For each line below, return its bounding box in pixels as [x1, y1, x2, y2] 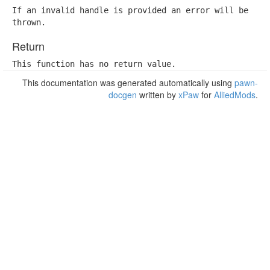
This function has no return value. [12, 59, 176, 69]
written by [137, 89, 178, 101]
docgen [108, 89, 137, 101]
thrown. [12, 17, 46, 27]
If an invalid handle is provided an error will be [12, 5, 248, 15]
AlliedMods [214, 89, 256, 101]
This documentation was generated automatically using [22, 77, 234, 89]
